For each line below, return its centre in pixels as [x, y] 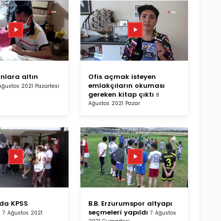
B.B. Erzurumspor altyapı [130, 203]
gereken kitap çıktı [121, 94]
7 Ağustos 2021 [22, 213]
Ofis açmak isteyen [122, 76]
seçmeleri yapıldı [118, 212]
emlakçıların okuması [127, 85]
